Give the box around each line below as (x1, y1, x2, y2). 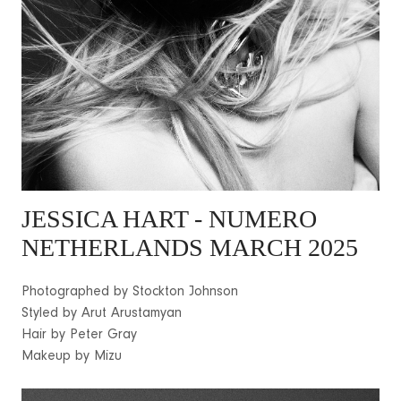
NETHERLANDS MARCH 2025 (21, 234, 358, 262)
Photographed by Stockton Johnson (21, 285, 238, 300)
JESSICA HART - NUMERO (21, 205, 317, 234)
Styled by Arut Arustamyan (21, 306, 182, 321)
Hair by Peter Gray (21, 328, 137, 343)
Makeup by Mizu (21, 349, 122, 364)
